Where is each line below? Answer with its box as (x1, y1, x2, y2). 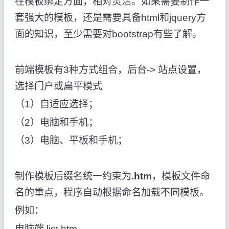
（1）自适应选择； (14, 99, 98, 110)
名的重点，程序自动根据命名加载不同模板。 (14, 187, 209, 198)
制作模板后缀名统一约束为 (14, 171, 131, 182)
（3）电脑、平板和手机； (14, 134, 127, 146)
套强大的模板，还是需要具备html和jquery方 (14, 12, 206, 23)
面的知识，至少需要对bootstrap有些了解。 (14, 28, 202, 39)
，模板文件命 (151, 171, 210, 182)
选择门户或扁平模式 (14, 81, 102, 92)
